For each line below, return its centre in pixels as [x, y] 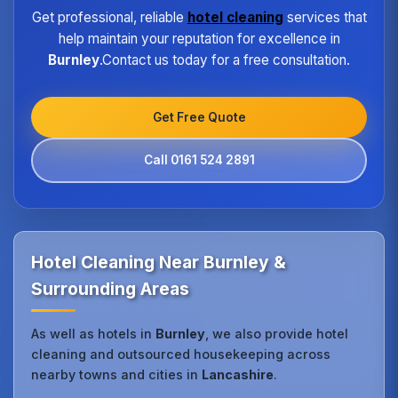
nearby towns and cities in [117, 374]
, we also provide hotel [277, 333]
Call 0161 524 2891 [199, 160]
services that [325, 18]
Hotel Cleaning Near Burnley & [159, 262]
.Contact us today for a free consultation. [225, 60]
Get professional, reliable [109, 18]
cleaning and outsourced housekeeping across [181, 354]
